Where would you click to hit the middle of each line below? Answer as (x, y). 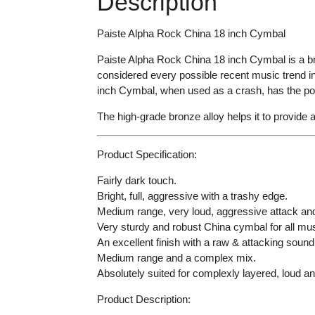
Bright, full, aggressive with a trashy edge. (192, 195)
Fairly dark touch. (136, 180)
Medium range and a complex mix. (176, 257)
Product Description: (143, 299)
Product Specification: (147, 154)
